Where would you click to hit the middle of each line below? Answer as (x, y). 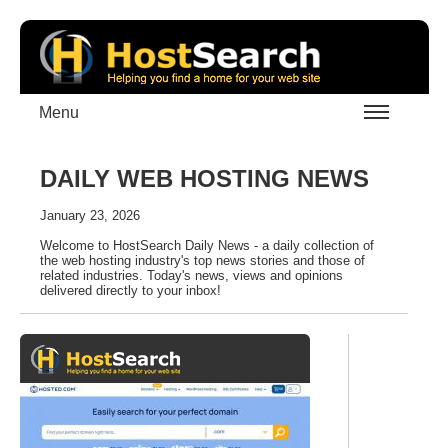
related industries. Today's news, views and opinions (191, 275)
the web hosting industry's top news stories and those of (202, 260)
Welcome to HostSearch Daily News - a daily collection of (207, 245)
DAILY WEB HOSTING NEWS (204, 178)
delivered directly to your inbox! (130, 290)
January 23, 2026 (90, 215)
